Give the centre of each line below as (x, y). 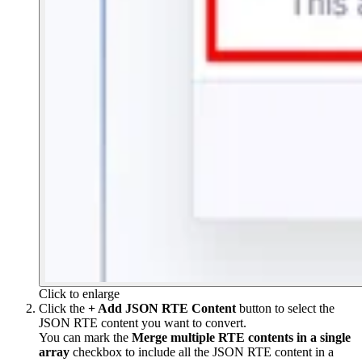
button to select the (285, 308)
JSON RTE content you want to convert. (143, 322)
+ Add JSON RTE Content (162, 308)
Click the (63, 308)
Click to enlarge (79, 293)
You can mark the (85, 337)
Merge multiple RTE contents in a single (241, 337)
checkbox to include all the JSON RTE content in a (202, 351)
